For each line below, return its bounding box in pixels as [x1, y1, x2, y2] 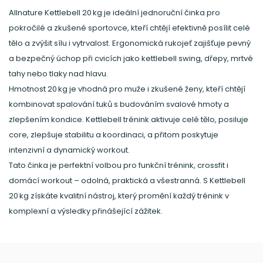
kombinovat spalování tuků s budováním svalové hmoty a [9, 99, 229, 110]
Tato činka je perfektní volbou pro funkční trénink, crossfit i [9, 160, 228, 171]
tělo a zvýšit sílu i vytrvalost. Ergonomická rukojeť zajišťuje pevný [9, 38, 251, 49]
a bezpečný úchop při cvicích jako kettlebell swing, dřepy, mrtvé [9, 53, 253, 64]
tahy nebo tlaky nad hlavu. [9, 68, 108, 79]
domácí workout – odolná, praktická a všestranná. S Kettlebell [9, 175, 245, 186]
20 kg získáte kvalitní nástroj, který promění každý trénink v [9, 190, 229, 201]
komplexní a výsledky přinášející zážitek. [9, 205, 163, 217]
